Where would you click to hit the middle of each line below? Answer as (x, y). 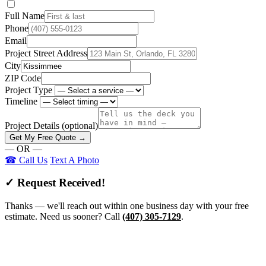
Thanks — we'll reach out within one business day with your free (127, 206)
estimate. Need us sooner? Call (64, 217)
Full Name (25, 15)
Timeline (21, 101)
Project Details (33, 125)
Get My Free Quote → (48, 137)
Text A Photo (75, 160)
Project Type (28, 90)
